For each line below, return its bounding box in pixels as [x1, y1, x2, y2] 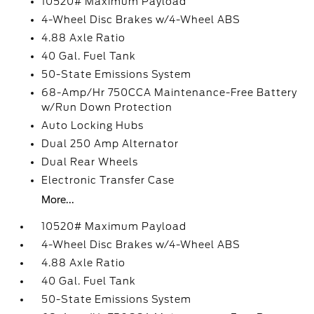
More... [41, 194, 75, 205]
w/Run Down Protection [41, 102, 173, 113]
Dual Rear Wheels [41, 156, 139, 168]
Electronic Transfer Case [41, 175, 175, 186]
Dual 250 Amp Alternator [41, 138, 179, 149]
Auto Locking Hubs [41, 120, 144, 131]
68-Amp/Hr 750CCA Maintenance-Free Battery [41, 87, 298, 98]
